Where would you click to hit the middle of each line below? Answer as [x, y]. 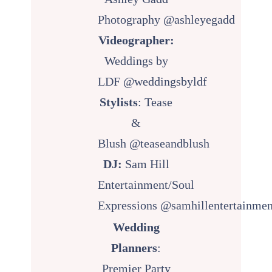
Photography [131, 19]
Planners [134, 247]
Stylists [119, 102]
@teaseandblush [170, 143]
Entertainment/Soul [146, 184]
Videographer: [136, 40]
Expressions [129, 205]
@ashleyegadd [199, 19]
